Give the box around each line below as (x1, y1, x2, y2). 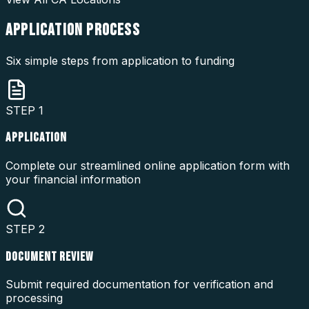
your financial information (6, 172, 141, 187)
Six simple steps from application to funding (6, 53, 235, 68)
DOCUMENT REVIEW (6, 248, 94, 265)
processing (6, 291, 63, 306)
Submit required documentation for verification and (6, 277, 273, 292)
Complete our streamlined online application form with (6, 159, 290, 173)
